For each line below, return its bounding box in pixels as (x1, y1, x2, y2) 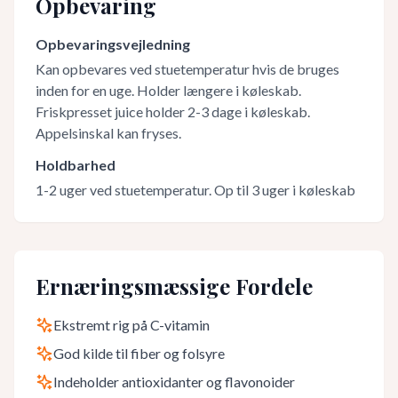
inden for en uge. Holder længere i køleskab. (36, 82, 301, 99)
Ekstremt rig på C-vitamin (53, 316, 210, 333)
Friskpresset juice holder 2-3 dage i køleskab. (36, 103, 310, 120)
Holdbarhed (36, 156, 115, 173)
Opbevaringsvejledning (36, 36, 190, 52)
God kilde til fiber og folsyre (53, 345, 225, 362)
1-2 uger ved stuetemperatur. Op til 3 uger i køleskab (36, 181, 355, 198)
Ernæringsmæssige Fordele (36, 272, 313, 300)
